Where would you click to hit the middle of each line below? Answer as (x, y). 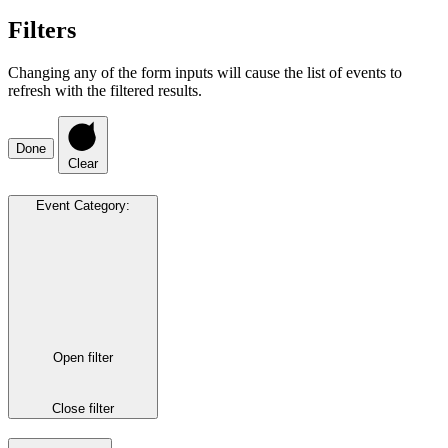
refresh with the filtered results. (105, 90)
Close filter (83, 409)
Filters (42, 29)
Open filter (83, 357)
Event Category (81, 205)
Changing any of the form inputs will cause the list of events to (205, 72)
